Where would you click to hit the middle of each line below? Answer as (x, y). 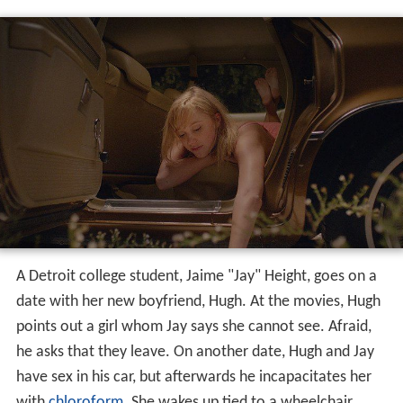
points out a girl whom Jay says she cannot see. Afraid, (193, 327)
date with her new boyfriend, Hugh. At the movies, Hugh (198, 302)
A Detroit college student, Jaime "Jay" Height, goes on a (196, 277)
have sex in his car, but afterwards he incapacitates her (193, 378)
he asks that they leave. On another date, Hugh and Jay (195, 353)
